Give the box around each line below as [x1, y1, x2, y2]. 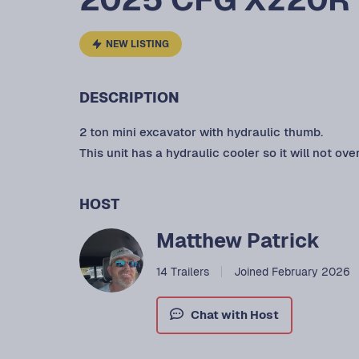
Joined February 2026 [233, 264, 350, 280]
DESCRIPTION [79, 88, 179, 107]
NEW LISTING [105, 38, 169, 51]
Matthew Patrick [156, 228, 320, 254]
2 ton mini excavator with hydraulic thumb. [79, 124, 323, 140]
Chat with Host [190, 307, 279, 323]
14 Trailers [156, 264, 209, 280]
